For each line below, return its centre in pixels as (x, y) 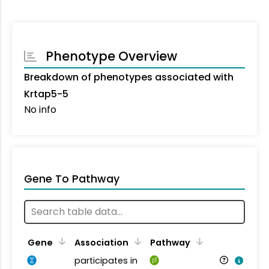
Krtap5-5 (46, 94)
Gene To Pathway (72, 179)
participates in (106, 260)
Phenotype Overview (112, 56)
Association (101, 242)
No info (40, 109)
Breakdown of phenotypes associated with (129, 77)
